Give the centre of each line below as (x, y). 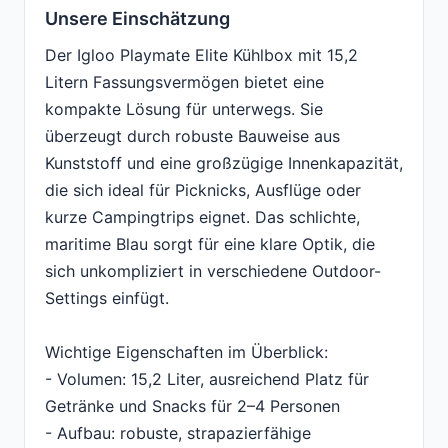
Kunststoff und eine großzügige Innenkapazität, (224, 163)
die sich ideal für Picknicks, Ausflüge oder (203, 190)
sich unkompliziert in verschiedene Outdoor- (213, 271)
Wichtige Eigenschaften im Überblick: (186, 352)
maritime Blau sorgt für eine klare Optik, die (210, 244)
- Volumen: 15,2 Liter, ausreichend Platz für (207, 379)
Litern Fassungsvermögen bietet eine (184, 82)
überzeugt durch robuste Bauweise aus (192, 136)
